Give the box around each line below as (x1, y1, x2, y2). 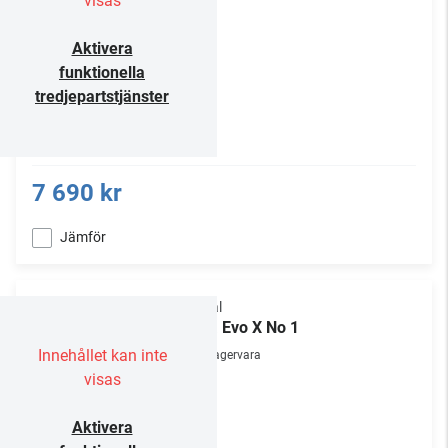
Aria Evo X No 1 (188, 318, 299, 337)
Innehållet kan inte (37, 346, 167, 365)
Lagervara (207, 348, 261, 362)
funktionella (59, 63, 145, 82)
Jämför (60, 229, 106, 245)
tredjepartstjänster (35, 87, 169, 106)
